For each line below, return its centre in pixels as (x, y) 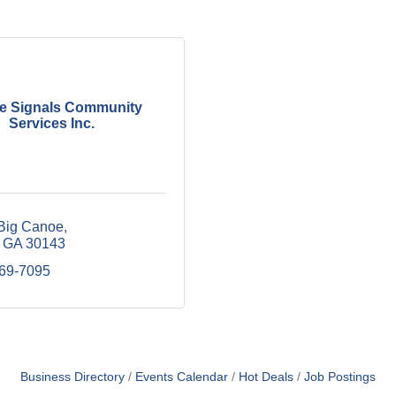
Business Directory (72, 377)
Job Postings (340, 377)
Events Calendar (182, 377)
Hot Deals (266, 377)
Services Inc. (51, 123)
